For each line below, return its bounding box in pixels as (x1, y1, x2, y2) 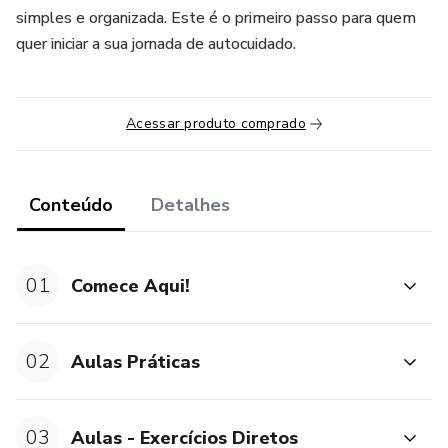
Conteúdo (29, 193, 113, 217)
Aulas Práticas (71, 349, 201, 374)
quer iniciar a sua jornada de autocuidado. (16, 33, 296, 55)
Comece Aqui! (71, 273, 191, 298)
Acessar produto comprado (126, 114, 306, 133)
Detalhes (151, 193, 230, 217)
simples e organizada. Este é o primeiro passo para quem (16, 7, 416, 29)
